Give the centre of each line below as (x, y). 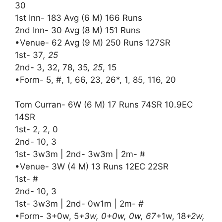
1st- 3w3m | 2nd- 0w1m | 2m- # (79, 204)
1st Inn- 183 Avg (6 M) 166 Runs (79, 18)
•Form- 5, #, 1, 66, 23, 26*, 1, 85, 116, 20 (95, 80)
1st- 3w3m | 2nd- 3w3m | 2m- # (80, 154)
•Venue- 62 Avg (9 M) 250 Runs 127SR (93, 42)
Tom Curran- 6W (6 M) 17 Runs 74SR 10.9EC (104, 105)
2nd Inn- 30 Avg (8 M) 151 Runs (78, 30)
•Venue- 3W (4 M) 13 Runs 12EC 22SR (92, 167)
